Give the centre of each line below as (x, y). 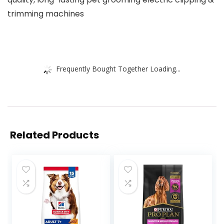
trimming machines (46, 14)
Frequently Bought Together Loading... (118, 68)
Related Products (54, 135)
